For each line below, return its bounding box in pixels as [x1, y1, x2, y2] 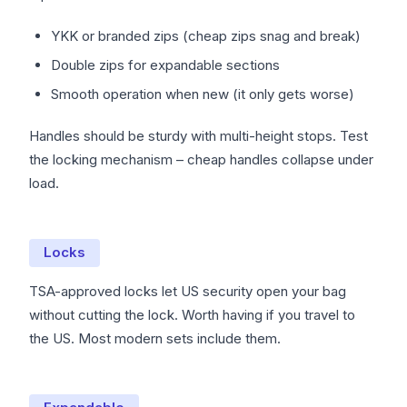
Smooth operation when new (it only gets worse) [51, 85, 354, 104]
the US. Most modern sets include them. [29, 330, 281, 348]
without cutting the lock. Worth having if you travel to [29, 306, 355, 324]
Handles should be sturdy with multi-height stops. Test [29, 127, 368, 145]
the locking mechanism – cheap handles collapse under [29, 151, 373, 169]
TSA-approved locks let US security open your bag [29, 283, 346, 301]
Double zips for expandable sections [51, 56, 280, 74]
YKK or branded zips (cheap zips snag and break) [51, 27, 361, 45]
